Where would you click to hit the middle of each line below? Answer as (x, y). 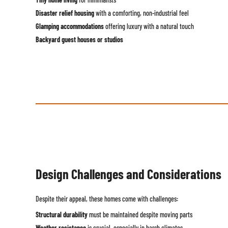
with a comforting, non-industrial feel (141, 13)
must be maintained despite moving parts (140, 215)
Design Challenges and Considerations (128, 174)
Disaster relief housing (65, 13)
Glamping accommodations (69, 26)
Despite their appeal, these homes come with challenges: (107, 199)
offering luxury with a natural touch (149, 26)
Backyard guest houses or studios (79, 39)
